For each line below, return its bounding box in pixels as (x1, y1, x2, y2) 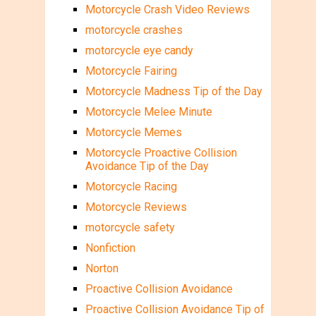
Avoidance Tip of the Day (85, 159, 209, 173)
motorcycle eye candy (85, 43, 193, 57)
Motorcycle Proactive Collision (85, 145, 237, 159)
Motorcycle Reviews (85, 200, 187, 214)
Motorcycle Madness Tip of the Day (85, 84, 262, 98)
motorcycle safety (85, 220, 175, 234)
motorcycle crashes (85, 23, 183, 37)
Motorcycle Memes (85, 125, 182, 139)
